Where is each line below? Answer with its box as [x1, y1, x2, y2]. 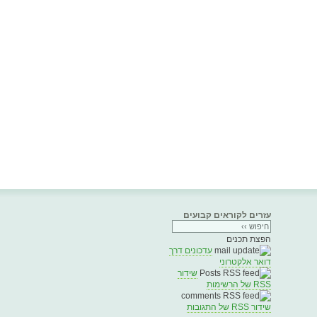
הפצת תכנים [226, 234, 271, 244]
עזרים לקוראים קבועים [183, 210, 271, 220]
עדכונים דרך [169, 246, 212, 255]
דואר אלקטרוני [219, 257, 271, 267]
